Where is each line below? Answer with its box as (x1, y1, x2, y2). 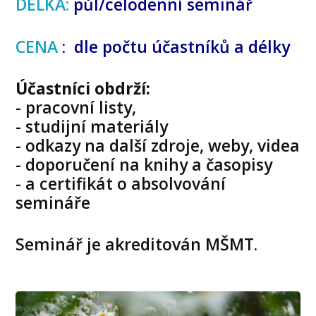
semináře (16, 190, 91, 214)
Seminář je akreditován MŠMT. (16, 232, 258, 255)
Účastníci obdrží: (16, 76, 151, 99)
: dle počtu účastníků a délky (62, 35, 291, 58)
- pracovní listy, (16, 95, 137, 119)
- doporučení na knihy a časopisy (16, 152, 273, 176)
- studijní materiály (16, 114, 169, 138)
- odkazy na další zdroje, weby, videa (16, 133, 300, 157)
